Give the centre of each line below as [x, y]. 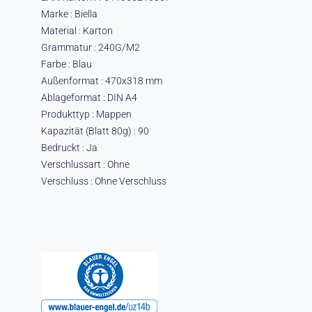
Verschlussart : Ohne [85, 164]
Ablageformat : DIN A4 [89, 97]
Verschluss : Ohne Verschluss [103, 181]
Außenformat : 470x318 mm [101, 80]
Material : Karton [77, 30]
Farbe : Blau [66, 64]
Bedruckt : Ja [69, 147]
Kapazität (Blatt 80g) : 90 [95, 131]
